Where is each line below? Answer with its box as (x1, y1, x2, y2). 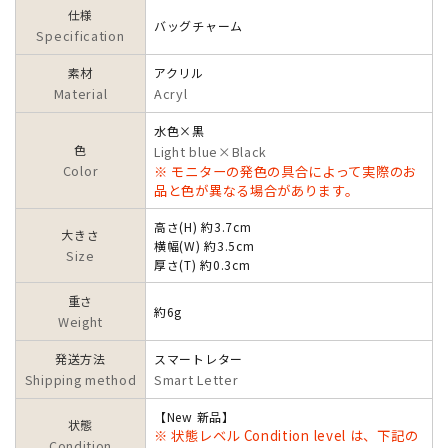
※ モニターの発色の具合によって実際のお (154, 162, 417, 182)
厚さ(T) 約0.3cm (154, 256, 251, 274)
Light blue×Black (154, 142, 268, 162)
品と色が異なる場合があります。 (154, 181, 359, 201)
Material (53, 84, 108, 104)
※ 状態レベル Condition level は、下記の (154, 426, 419, 446)
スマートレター (154, 350, 243, 368)
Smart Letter (154, 370, 239, 390)
